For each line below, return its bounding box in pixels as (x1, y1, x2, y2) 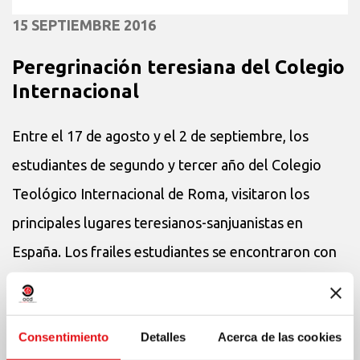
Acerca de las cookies (217, 329, 342, 344)
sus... (12, 272, 43, 289)
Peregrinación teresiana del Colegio (12, 56, 345, 79)
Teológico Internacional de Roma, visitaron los (12, 186, 309, 202)
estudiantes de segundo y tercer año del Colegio (12, 157, 321, 174)
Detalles (140, 329, 186, 344)
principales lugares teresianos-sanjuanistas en (12, 215, 303, 231)
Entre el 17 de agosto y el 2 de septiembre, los (12, 128, 309, 145)
